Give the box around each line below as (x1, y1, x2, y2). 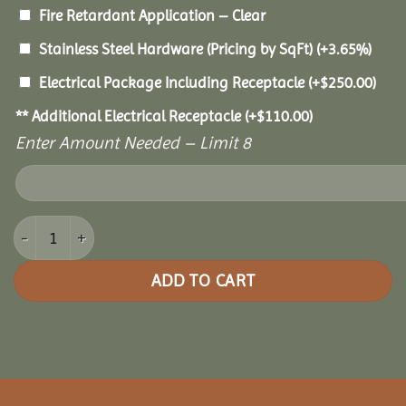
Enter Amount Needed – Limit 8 (15, 131, 251, 153)
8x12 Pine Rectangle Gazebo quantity (13, 217, 260, 237)
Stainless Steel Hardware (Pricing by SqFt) (39, 39, 316, 58)
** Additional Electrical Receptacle (15, 106, 245, 125)
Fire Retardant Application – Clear (39, 5, 266, 24)
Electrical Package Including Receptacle (39, 72, 308, 92)
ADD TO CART (150, 270, 256, 290)
